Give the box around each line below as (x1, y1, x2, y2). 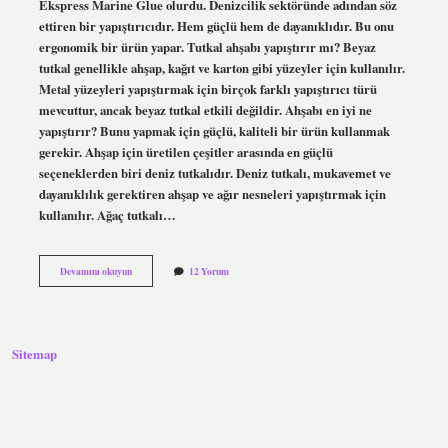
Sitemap (12, 345, 57, 364)
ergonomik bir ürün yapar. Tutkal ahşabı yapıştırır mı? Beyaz (38, 37, 376, 56)
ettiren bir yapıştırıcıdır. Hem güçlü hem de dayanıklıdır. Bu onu (38, 16, 394, 35)
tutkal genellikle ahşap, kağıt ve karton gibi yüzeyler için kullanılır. (38, 58, 405, 77)
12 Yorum (188, 263, 229, 278)
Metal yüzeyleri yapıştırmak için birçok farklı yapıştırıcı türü (38, 79, 377, 98)
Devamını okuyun (59, 263, 132, 278)
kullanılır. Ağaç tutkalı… (38, 205, 176, 224)
